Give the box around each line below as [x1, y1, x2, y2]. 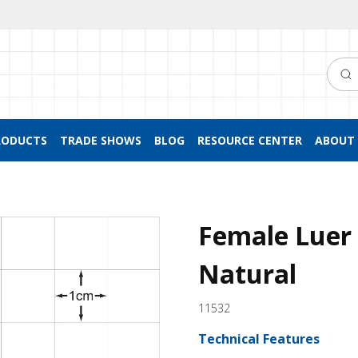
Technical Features [198, 330, 320, 348]
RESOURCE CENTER [197, 133, 302, 148]
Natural [198, 257, 296, 291]
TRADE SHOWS [59, 133, 141, 148]
